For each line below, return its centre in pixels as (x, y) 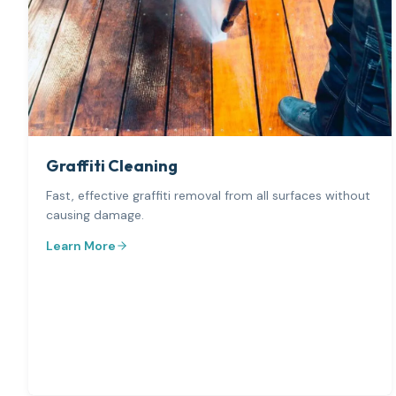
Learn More (81, 246)
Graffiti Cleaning (112, 166)
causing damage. (95, 215)
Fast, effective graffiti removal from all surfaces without (208, 196)
